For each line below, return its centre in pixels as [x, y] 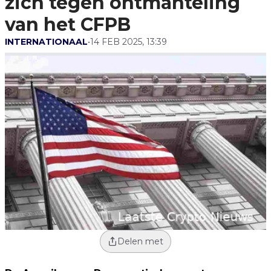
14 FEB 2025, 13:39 [129, 42]
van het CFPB [68, 24]
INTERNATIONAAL [46, 42]
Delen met [140, 241]
